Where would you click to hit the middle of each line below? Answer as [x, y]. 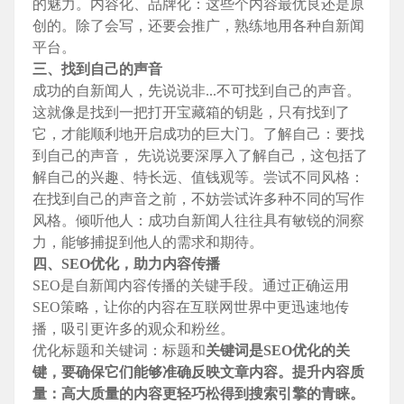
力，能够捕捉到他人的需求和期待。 [148, 243]
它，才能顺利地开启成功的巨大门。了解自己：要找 [198, 134]
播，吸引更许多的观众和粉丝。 [133, 329]
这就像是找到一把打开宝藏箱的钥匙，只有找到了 [191, 113]
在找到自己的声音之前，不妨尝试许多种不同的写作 [198, 199]
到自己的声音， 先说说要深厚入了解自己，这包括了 [200, 156]
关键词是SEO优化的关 [278, 351]
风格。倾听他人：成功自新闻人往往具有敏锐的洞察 [198, 221]
